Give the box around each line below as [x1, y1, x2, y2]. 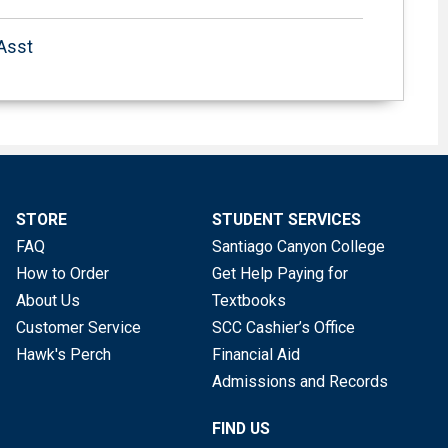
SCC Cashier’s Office [211, 318, 355, 338]
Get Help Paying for [211, 264, 348, 284]
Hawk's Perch [16, 345, 111, 365]
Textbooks [211, 291, 286, 311]
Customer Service [16, 318, 141, 338]
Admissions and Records [211, 372, 388, 392]
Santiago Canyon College [211, 237, 385, 257]
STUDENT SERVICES [211, 210, 361, 230]
